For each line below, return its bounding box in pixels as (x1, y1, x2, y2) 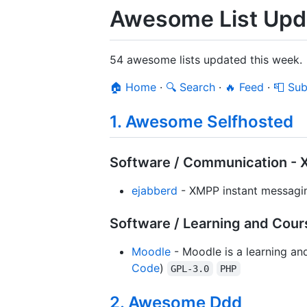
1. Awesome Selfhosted (110, 111, 293, 132)
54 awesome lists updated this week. (110, 52, 302, 66)
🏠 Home (110, 79, 156, 94)
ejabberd (132, 183, 177, 197)
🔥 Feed (225, 79, 264, 94)
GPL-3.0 (171, 262, 210, 274)
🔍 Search (166, 79, 215, 94)
